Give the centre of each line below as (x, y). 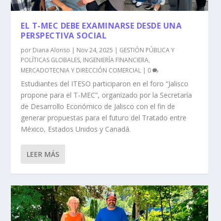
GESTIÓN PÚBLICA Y (147, 50)
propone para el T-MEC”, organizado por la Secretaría (107, 95)
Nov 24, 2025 (95, 50)
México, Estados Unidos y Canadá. (76, 129)
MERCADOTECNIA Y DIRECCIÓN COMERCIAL (81, 70)
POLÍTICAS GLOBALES (51, 60)
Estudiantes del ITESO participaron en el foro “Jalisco (105, 83)
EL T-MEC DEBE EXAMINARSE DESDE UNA (101, 25)
